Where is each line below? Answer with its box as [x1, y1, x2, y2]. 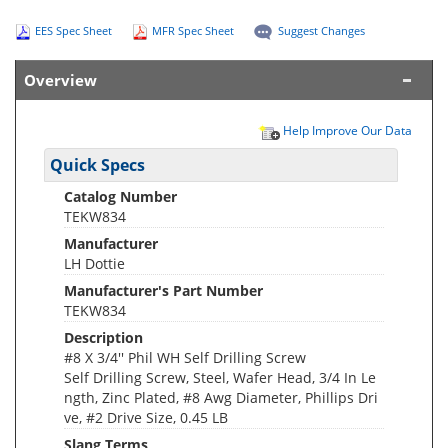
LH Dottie [64, 254, 125, 274]
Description [64, 328, 143, 348]
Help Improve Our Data [280, 122, 412, 139]
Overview [24, 71, 97, 91]
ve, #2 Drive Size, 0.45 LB [64, 408, 228, 428]
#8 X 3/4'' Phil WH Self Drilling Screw [64, 348, 306, 368]
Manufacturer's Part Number [64, 281, 263, 301]
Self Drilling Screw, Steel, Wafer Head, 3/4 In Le [64, 368, 376, 388]
